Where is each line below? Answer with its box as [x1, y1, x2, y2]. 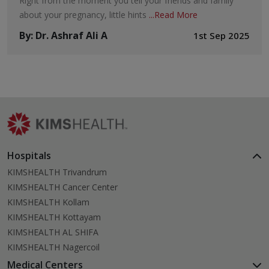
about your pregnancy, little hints [19, 9, 149, 21]
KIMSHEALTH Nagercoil [7, 241, 100, 253]
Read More [154, 9, 198, 21]
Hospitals [7, 149, 51, 163]
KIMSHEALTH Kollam [7, 196, 89, 208]
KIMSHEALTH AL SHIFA [7, 226, 98, 238]
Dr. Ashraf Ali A [35, 29, 107, 43]
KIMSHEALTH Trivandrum [7, 166, 107, 178]
